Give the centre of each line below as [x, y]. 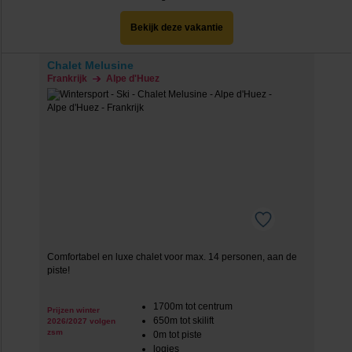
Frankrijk [67, 79]
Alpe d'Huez [132, 79]
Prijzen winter [73, 310]
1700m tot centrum [192, 306]
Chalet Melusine [90, 65]
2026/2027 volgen [81, 321]
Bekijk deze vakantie [176, 27]
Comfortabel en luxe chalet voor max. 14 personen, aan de [172, 257]
